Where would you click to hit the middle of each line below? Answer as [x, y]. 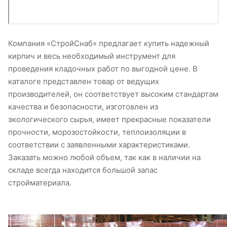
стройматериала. [40, 183]
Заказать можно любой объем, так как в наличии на [104, 158]
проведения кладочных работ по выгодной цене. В [103, 69]
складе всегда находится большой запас [83, 170]
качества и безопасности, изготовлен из [83, 107]
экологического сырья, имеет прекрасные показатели [109, 120]
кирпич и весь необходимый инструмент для [92, 56]
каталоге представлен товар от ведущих [84, 82]
